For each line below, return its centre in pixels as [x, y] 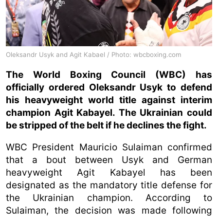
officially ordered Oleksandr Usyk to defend [109, 87]
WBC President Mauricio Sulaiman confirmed [109, 147]
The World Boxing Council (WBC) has [109, 74]
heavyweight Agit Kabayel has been [109, 172]
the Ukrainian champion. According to [109, 198]
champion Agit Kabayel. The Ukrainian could [109, 112]
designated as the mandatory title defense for [109, 185]
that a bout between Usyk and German [109, 160]
